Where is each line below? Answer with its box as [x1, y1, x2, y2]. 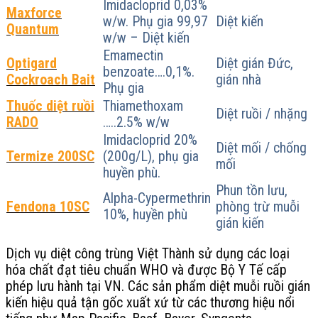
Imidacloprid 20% [103, 131, 197, 148]
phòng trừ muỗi [216, 198, 300, 215]
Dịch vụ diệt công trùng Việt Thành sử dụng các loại [6, 246, 290, 263]
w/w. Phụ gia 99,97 [103, 13, 208, 30]
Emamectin [103, 47, 163, 64]
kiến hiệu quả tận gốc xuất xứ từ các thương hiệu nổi [6, 295, 295, 312]
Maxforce [6, 4, 62, 21]
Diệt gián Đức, [216, 55, 293, 72]
